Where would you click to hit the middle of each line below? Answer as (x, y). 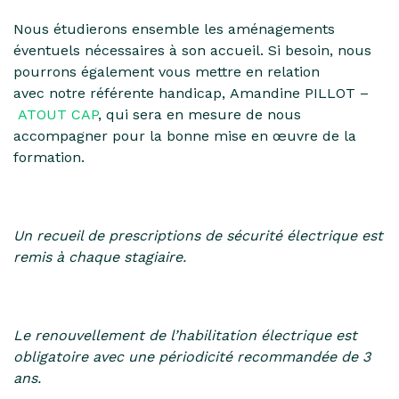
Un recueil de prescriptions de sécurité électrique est (198, 236)
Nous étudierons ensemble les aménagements (174, 29)
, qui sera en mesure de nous (199, 115)
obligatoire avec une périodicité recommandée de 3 (192, 357)
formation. (49, 158)
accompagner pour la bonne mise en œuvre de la (185, 136)
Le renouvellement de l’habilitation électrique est (185, 336)
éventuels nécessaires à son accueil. (141, 51)
